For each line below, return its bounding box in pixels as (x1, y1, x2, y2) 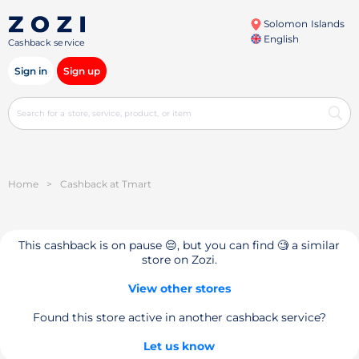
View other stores (127, 281, 231, 296)
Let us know (143, 339, 216, 353)
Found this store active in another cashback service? (32, 310, 326, 325)
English (261, 33, 300, 45)
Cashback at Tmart (60, 178, 151, 190)
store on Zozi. (141, 252, 217, 267)
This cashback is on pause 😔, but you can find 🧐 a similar (18, 238, 341, 252)
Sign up (63, 65, 100, 77)
